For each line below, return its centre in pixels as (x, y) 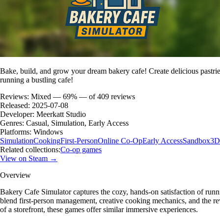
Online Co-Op (120, 140)
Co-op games (81, 149)
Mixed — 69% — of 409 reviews (83, 96)
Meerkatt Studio (61, 114)
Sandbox (196, 140)
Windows (48, 132)
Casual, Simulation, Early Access (77, 123)
